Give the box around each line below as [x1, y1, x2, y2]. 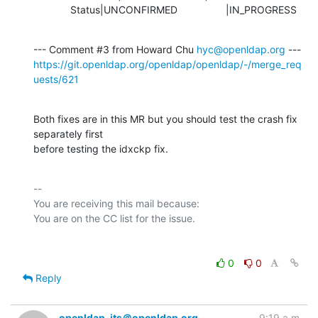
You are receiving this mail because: [33, 197, 199, 209]
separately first [33, 127, 103, 140]
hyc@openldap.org [197, 43, 285, 55]
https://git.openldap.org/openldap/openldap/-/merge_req [33, 57, 302, 70]
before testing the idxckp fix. [33, 142, 168, 155]
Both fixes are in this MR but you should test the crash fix [33, 112, 297, 125]
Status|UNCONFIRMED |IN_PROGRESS [70, 3, 297, 16]
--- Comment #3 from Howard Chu [33, 43, 197, 55]
